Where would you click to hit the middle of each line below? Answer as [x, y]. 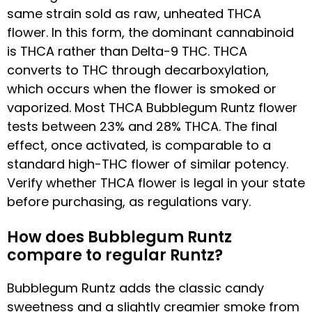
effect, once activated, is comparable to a [139, 145]
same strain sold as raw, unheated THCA [134, 13]
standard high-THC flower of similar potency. [148, 164]
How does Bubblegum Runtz [119, 237]
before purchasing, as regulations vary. [129, 201]
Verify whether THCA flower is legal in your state [156, 182]
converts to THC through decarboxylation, [138, 70]
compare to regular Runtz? [115, 255]
